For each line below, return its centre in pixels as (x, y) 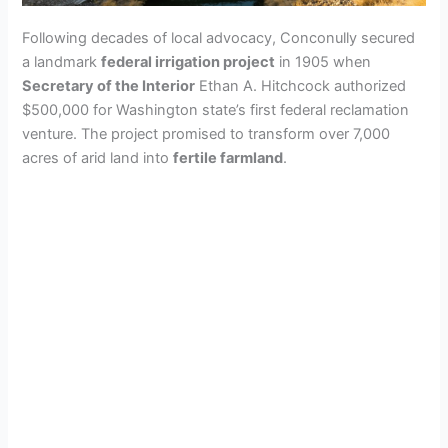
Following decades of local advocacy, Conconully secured (219, 38)
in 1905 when (323, 62)
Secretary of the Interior (109, 86)
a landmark (62, 62)
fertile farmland (228, 158)
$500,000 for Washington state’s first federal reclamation (216, 110)
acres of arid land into (98, 158)
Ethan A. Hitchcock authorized (301, 86)
